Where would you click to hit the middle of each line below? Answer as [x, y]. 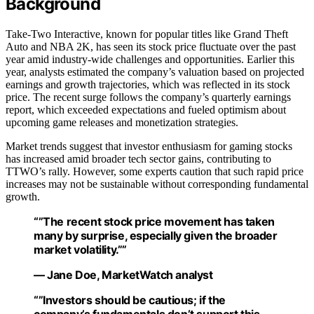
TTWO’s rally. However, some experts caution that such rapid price [155, 171]
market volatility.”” [80, 249]
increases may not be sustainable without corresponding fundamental [157, 184]
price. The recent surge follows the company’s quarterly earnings [148, 97]
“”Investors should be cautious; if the [130, 300]
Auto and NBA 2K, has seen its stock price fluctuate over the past [151, 46]
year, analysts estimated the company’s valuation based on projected [155, 71]
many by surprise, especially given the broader [156, 235]
